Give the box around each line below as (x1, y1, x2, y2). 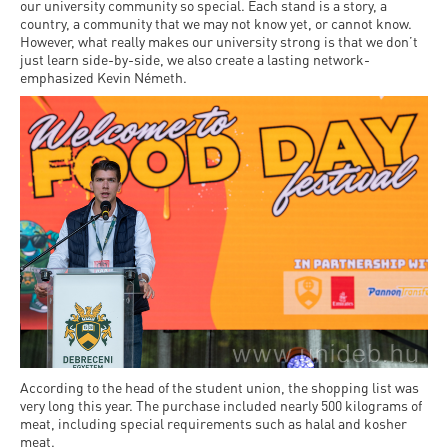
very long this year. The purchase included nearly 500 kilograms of (20, 396, 422, 415)
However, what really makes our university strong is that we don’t (20, 32, 418, 51)
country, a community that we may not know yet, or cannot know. (20, 14, 412, 33)
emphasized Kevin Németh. (20, 68, 187, 87)
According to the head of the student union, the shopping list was (20, 378, 419, 397)
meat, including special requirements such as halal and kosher (20, 414, 407, 433)
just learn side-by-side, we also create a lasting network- (20, 50, 370, 69)
